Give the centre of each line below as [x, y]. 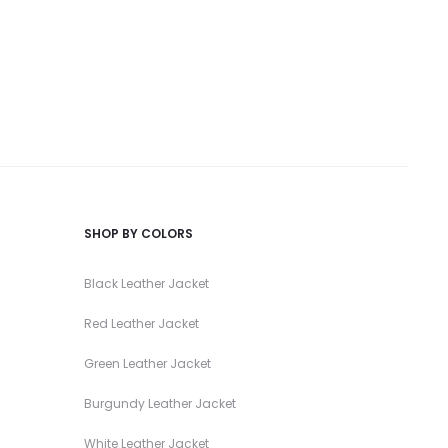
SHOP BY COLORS [138, 233]
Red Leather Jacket [141, 323]
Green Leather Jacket [147, 363]
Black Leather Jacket [146, 283]
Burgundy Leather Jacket [159, 403]
